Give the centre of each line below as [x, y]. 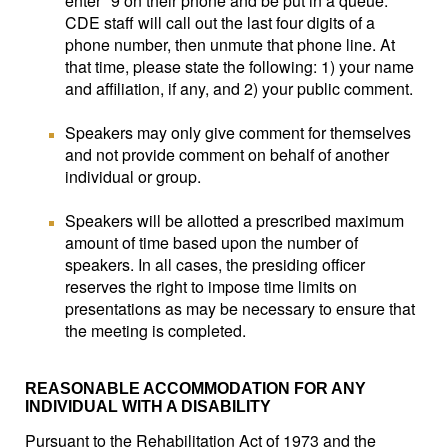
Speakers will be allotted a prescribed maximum [234, 220]
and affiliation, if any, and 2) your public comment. [239, 88]
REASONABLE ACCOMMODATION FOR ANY [195, 388]
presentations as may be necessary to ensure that [240, 308]
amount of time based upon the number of [211, 242]
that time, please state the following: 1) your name [239, 66]
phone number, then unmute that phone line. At [230, 44]
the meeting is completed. [155, 330]
